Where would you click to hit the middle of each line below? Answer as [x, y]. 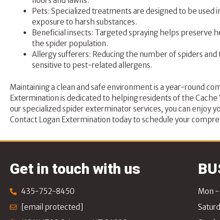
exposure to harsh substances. [84, 22]
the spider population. [70, 44]
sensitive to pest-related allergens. [92, 65]
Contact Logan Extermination [60, 119]
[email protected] [52, 207]
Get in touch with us [75, 169]
